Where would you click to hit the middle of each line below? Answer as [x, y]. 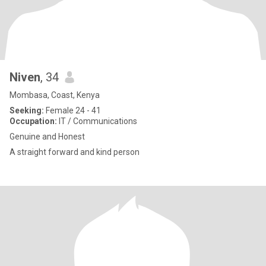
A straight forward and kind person [75, 152]
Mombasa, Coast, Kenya [55, 95]
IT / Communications [97, 121]
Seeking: [27, 110]
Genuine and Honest [47, 137]
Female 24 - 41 [72, 110]
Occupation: [33, 121]
